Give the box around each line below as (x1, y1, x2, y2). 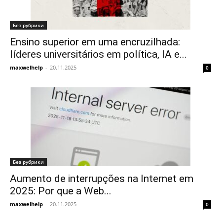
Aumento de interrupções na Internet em (10, 173, 193, 184)
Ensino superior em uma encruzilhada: (10, 36, 180, 48)
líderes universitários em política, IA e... (10, 48, 187, 60)
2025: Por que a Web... (10, 185, 111, 197)
